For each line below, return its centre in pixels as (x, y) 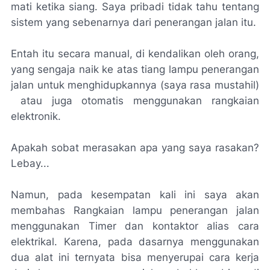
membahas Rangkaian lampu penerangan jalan (135, 210)
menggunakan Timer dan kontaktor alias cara (135, 226)
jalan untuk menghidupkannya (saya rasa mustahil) (135, 85)
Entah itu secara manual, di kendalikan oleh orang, (135, 54)
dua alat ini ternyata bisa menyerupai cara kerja (135, 257)
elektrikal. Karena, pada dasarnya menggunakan (135, 242)
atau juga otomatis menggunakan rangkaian (135, 101)
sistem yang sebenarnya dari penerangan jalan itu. (135, 22)
